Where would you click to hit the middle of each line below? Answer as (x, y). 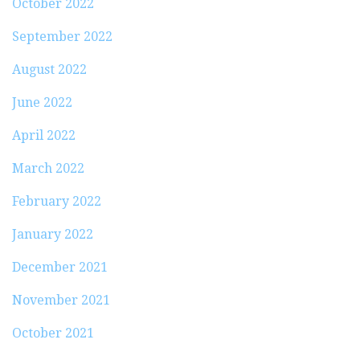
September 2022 (62, 36)
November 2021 (61, 300)
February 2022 (57, 201)
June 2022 (42, 102)
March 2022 (48, 168)
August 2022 (49, 69)
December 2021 (60, 267)
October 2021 (53, 333)
